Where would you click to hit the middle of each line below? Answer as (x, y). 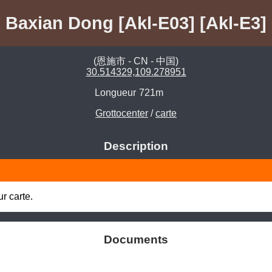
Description (136, 146)
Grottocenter (122, 114)
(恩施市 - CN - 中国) (136, 61)
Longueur (115, 93)
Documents (136, 240)
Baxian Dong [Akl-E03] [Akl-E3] (136, 23)
